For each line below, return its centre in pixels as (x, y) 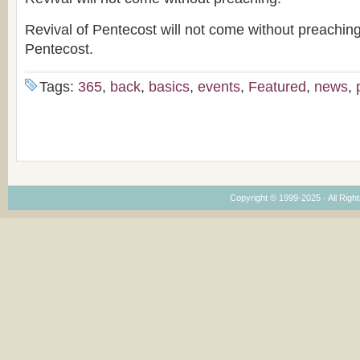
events (219, 86)
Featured (277, 86)
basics (169, 86)
